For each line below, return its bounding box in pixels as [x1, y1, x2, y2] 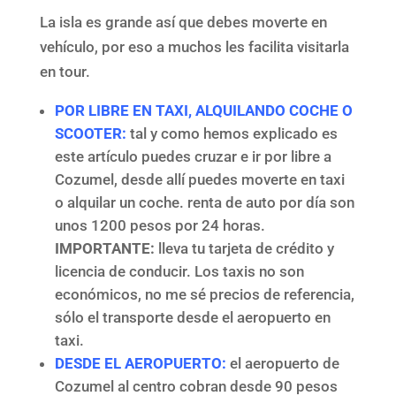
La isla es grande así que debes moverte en [39, 12, 327, 31]
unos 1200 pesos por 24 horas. [54, 216, 265, 234]
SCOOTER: [54, 124, 130, 142]
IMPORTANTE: [54, 239, 155, 257]
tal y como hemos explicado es [129, 124, 338, 142]
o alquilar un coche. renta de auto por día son [54, 193, 354, 211]
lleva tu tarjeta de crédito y [154, 239, 334, 257]
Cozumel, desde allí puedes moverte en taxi [54, 170, 345, 188]
